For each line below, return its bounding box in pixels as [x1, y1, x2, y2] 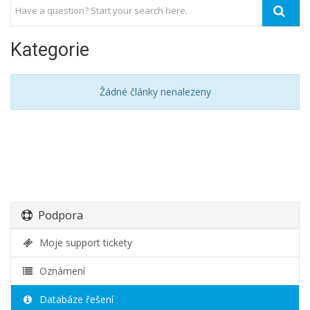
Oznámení [34, 264, 85, 277]
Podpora [33, 208, 83, 223]
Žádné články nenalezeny [99, 85, 211, 98]
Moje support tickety [34, 236, 132, 249]
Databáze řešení [34, 293, 113, 306]
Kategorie [10, 39, 89, 61]
